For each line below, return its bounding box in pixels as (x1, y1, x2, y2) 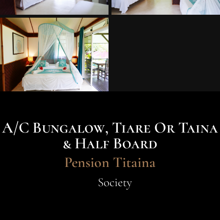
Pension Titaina (64, 153, 156, 171)
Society (97, 175, 132, 190)
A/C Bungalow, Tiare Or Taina (2, 118, 218, 137)
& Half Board (63, 134, 157, 153)
